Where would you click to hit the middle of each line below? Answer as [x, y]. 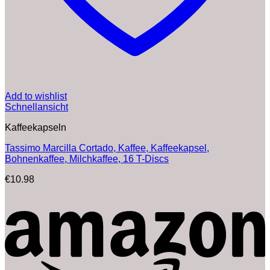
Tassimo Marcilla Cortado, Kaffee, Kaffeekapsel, [107, 148]
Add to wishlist [36, 96]
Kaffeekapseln [36, 127]
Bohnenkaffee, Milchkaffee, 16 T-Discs [87, 159]
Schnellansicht [36, 107]
